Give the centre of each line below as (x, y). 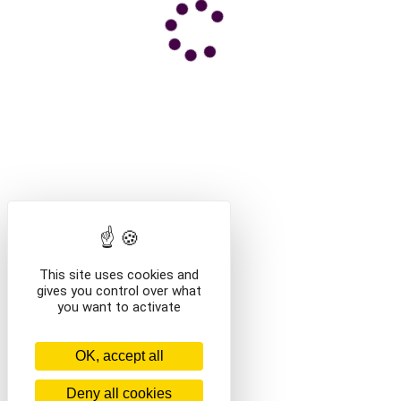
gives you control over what (119, 291)
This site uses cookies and (119, 275)
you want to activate (119, 307)
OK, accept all (119, 356)
